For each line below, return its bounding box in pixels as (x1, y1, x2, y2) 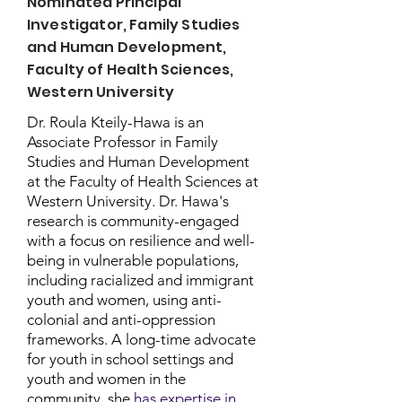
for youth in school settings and (27, 350, 233, 368)
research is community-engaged (27, 212, 239, 230)
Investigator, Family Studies (27, 14, 240, 35)
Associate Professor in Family (27, 133, 218, 151)
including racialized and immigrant (27, 271, 254, 289)
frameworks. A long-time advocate (27, 330, 256, 348)
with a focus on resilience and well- (27, 232, 255, 249)
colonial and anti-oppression (27, 310, 215, 328)
